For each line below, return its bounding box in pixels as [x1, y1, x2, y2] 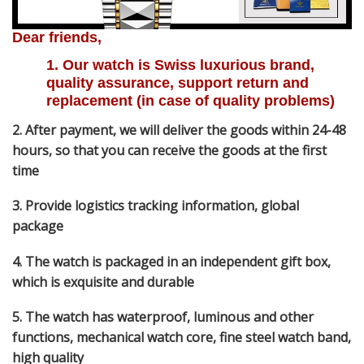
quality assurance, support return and [46, 74, 309, 91]
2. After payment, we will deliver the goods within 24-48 [12, 120, 346, 139]
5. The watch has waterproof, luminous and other [12, 308, 314, 327]
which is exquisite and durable [12, 272, 194, 291]
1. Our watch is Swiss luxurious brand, [46, 56, 314, 73]
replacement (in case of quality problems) [46, 92, 335, 109]
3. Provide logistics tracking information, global [12, 197, 299, 215]
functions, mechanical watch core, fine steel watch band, [12, 328, 351, 347]
